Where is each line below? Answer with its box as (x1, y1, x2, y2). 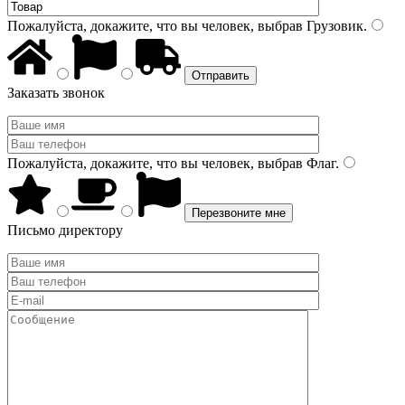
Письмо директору (7, 222, 123, 238)
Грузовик (303, 18, 363, 33)
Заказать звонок (7, 85, 105, 100)
